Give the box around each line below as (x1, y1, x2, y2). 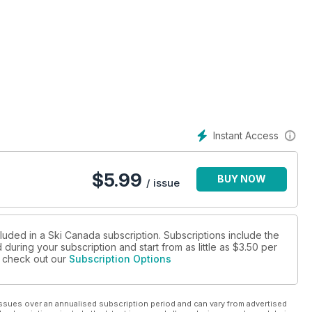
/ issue (146, 176, 180, 190)
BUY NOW (217, 173, 266, 185)
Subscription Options (69, 253, 171, 265)
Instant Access (213, 130, 279, 141)
